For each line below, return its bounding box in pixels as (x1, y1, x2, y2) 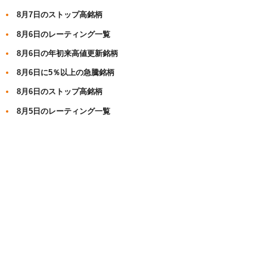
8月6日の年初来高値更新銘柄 (17, 48, 119, 58)
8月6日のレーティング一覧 (17, 29, 111, 39)
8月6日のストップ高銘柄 (17, 87, 103, 97)
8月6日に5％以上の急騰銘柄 (17, 68, 115, 77)
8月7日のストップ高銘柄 (17, 10, 103, 20)
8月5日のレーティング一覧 (17, 106, 111, 116)
